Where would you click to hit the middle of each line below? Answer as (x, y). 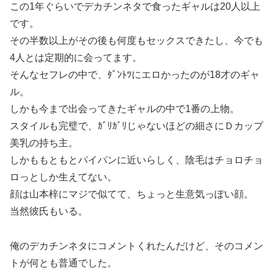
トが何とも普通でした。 (63, 263)
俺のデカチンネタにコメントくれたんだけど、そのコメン (136, 246)
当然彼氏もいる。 (49, 211)
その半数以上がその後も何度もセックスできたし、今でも (136, 41)
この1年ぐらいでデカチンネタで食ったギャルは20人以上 (135, 7)
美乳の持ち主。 (44, 143)
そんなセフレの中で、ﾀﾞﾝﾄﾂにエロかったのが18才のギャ (135, 75)
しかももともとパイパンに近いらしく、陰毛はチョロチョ (136, 160)
